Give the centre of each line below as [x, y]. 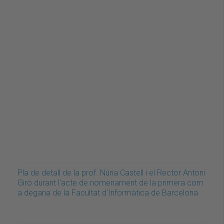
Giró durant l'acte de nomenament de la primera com [110, 183]
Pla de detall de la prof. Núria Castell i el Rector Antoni [111, 173]
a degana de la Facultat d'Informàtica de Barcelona [108, 193]
